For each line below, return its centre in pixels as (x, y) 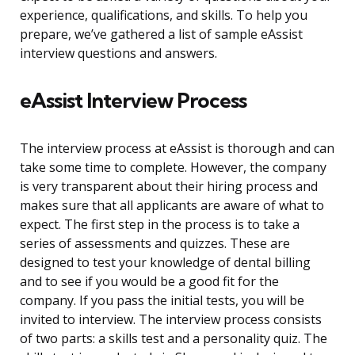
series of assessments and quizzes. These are (155, 244)
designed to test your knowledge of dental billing (165, 263)
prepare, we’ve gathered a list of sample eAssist (161, 34)
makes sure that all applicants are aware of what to (172, 206)
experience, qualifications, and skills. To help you (164, 15)
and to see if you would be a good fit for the (149, 282)
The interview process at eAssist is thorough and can (177, 149)
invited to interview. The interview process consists (171, 320)
